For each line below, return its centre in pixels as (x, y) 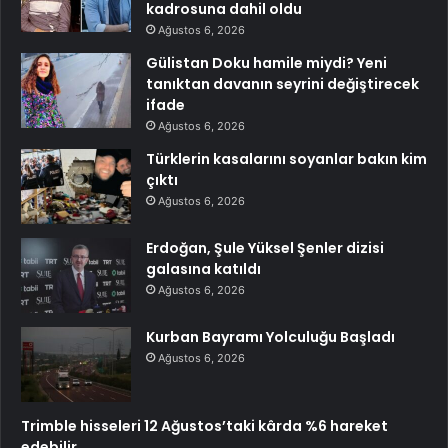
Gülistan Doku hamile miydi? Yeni (266, 62)
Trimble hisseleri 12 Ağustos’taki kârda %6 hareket (204, 425)
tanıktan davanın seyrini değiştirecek (282, 83)
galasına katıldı (203, 268)
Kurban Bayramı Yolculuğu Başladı (270, 336)
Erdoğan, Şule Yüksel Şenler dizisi (265, 247)
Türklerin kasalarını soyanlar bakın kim (286, 158)
